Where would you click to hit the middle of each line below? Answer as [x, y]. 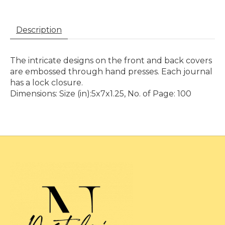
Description [39, 30]
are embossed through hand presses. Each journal [111, 71]
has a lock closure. [46, 82]
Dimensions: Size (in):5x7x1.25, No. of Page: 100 [101, 93]
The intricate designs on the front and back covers [111, 60]
